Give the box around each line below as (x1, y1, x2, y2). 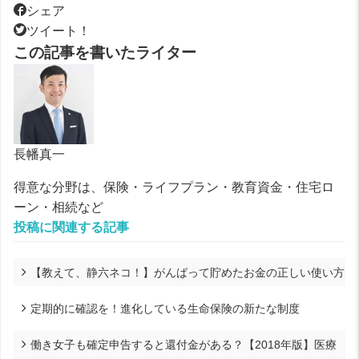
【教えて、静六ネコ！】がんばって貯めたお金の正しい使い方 (30, 265, 345, 279)
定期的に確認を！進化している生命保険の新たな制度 (30, 301, 300, 315)
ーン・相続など (14, 200, 103, 214)
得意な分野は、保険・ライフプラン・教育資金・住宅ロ (14, 179, 334, 194)
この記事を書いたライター (14, 43, 196, 61)
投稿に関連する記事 (14, 220, 129, 234)
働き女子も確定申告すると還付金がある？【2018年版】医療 (30, 337, 337, 351)
